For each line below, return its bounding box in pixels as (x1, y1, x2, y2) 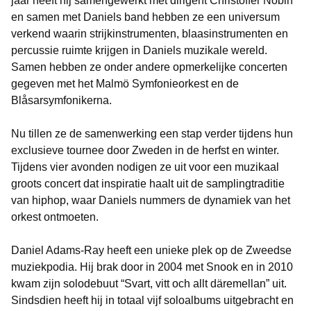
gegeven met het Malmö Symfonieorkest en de (11, 78, 239, 90)
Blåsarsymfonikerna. (11, 94, 112, 106)
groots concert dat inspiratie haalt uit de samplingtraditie (11, 178, 285, 190)
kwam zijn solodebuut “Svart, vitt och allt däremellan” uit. (11, 278, 287, 289)
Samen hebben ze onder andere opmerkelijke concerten (11, 61, 287, 73)
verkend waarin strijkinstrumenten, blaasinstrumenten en (11, 28, 288, 40)
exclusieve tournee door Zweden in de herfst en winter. (11, 144, 279, 156)
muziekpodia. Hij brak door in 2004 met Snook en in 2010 (11, 261, 293, 273)
